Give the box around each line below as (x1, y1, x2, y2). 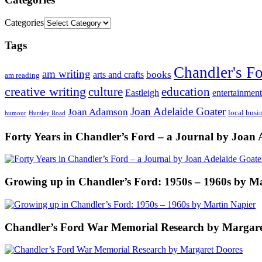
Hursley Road (29, 109, 65, 116)
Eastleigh (125, 87, 159, 98)
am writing (42, 67, 91, 80)
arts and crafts (93, 69, 144, 80)
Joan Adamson (68, 106, 128, 118)
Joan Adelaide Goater (130, 105, 226, 118)
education (161, 85, 210, 98)
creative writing (5, 84, 86, 99)
